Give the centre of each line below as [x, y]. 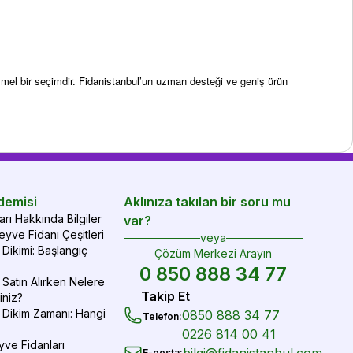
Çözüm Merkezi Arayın [213, 253]
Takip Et [166, 296]
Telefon [160, 316]
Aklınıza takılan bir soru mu [207, 202]
